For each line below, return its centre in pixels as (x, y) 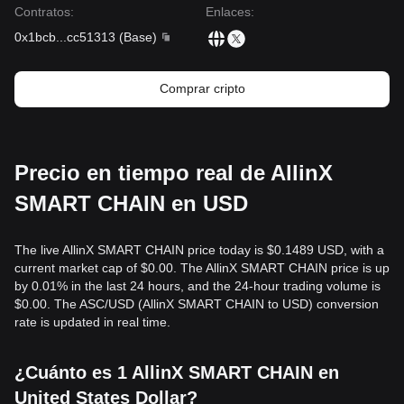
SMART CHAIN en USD (131, 203)
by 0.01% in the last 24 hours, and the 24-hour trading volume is (197, 286)
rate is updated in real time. (92, 322)
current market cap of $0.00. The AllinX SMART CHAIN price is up (202, 268)
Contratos (42, 12)
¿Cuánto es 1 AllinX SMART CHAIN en (177, 372)
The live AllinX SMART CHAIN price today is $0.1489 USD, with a (199, 250)
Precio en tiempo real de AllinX (174, 173)
